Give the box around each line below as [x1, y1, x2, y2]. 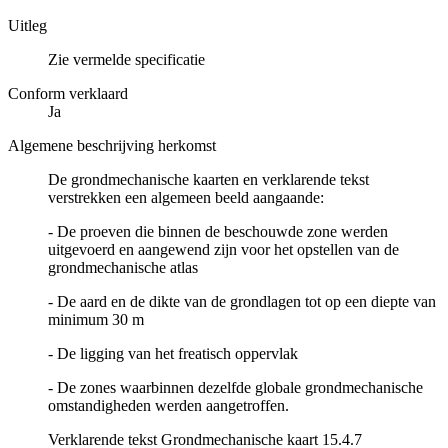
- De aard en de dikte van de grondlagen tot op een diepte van [48, 293, 436, 311]
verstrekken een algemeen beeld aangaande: [48, 189, 324, 207]
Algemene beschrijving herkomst [8, 137, 216, 155]
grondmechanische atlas [48, 259, 198, 277]
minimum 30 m [48, 311, 144, 329]
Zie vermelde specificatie [48, 51, 205, 69]
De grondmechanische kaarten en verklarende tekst [48, 171, 369, 189]
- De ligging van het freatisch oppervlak [48, 345, 298, 363]
